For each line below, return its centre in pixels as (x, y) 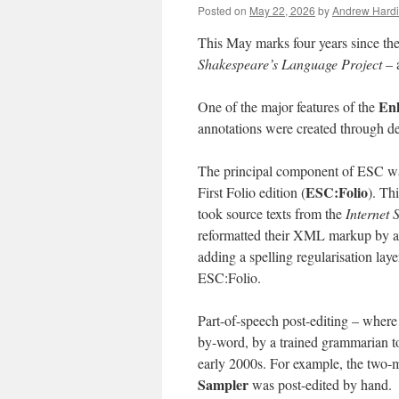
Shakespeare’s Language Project (290, 64)
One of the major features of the (288, 106)
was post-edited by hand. (320, 384)
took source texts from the (272, 213)
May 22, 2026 (282, 10)
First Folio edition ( (252, 192)
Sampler (223, 384)
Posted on (222, 10)
